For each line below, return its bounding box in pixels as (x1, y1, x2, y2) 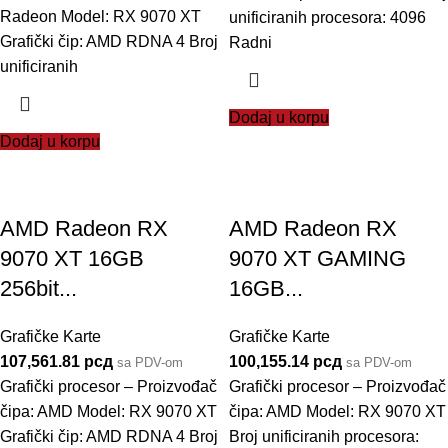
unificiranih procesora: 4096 (229, 9, 426, 27)
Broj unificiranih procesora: (229, 428, 419, 445)
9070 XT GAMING (229, 246, 406, 271)
